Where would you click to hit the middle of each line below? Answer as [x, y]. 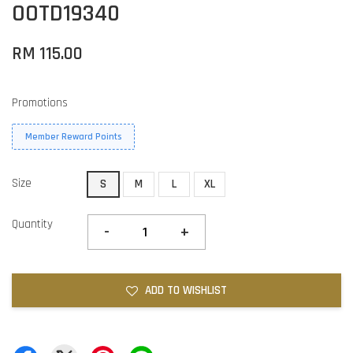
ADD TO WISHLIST [186, 290]
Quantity [32, 224]
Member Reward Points [73, 136]
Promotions [40, 102]
